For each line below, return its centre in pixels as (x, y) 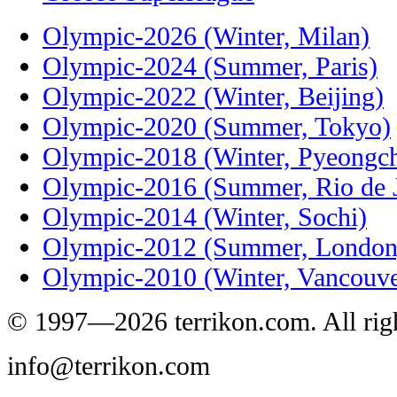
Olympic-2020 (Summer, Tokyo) (217, 126)
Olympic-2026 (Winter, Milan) (206, 35)
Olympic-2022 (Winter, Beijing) (213, 96)
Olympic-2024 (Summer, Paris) (210, 66)
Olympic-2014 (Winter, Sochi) (205, 216)
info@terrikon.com (109, 365)
